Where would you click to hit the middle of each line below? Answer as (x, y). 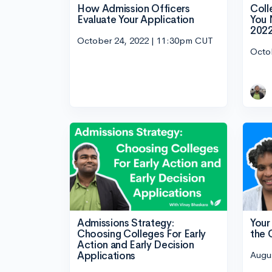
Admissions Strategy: (126, 223)
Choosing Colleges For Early (141, 234)
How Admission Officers (134, 9)
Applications (106, 256)
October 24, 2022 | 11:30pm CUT (145, 40)
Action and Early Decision (136, 245)
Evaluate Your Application (136, 20)
